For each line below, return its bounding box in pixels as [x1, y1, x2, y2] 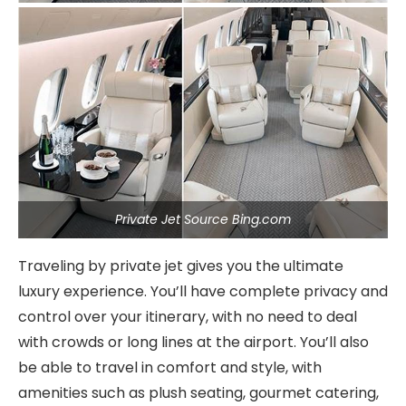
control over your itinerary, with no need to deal [18, 306, 357, 327]
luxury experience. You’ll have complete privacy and [18, 281, 388, 302]
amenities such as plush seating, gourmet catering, [18, 382, 379, 403]
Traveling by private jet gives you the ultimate [18, 256, 343, 276]
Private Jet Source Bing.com [115, 210, 291, 228]
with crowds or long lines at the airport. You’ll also [18, 332, 369, 353]
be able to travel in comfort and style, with [18, 357, 322, 378]
